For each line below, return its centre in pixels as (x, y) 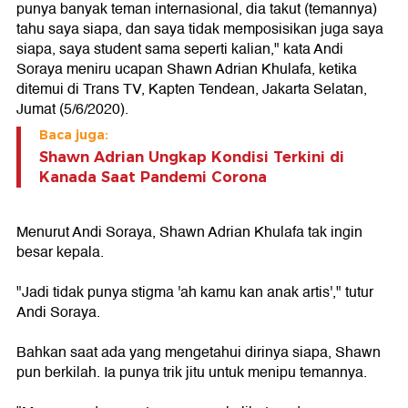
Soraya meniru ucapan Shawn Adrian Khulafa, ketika (187, 69)
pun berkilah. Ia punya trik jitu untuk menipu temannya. (192, 372)
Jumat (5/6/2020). (72, 109)
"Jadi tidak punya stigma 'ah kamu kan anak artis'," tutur (195, 292)
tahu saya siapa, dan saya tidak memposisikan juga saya (200, 29)
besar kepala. (60, 252)
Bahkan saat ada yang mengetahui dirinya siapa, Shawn (199, 352)
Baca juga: (74, 134)
